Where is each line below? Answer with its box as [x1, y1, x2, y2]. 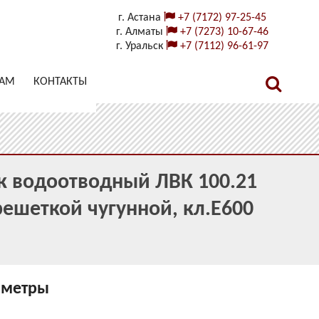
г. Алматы [115, 26, 166, 38]
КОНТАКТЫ [33, 76, 88, 88]
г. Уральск [115, 41, 166, 52]
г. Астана [117, 12, 164, 23]
